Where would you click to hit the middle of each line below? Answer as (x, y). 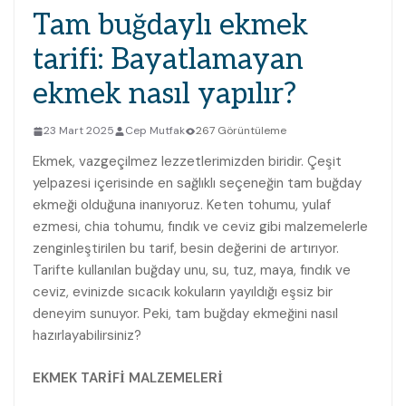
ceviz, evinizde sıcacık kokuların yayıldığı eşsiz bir (183, 292)
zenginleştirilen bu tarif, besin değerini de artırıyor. (186, 249)
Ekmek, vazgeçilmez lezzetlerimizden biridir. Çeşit (187, 162)
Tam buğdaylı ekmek (170, 26)
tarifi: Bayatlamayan (168, 60)
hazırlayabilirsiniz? (87, 336)
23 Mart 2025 (79, 131)
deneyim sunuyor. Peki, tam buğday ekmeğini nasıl (185, 314)
